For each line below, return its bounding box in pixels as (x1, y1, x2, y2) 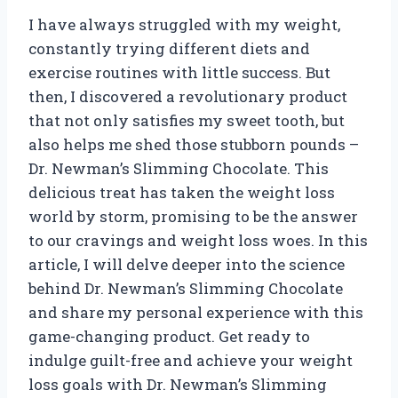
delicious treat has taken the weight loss (28, 182, 335, 203)
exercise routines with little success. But (28, 62, 330, 84)
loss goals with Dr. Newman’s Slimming (28, 374, 327, 395)
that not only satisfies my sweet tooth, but (28, 110, 345, 131)
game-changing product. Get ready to (28, 326, 310, 347)
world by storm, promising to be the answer (28, 206, 358, 227)
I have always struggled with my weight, (28, 14, 340, 36)
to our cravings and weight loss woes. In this (28, 230, 368, 251)
